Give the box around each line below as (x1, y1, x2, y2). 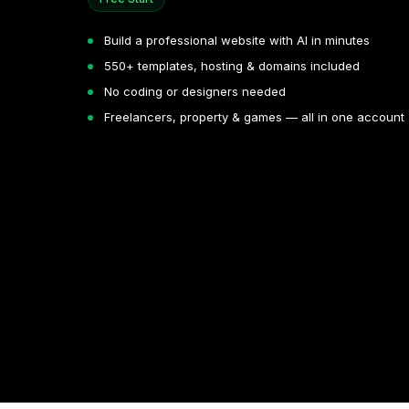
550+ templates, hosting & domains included (104, 58, 360, 73)
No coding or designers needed (104, 83, 286, 99)
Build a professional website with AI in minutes (104, 32, 370, 47)
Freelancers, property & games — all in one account (104, 109, 404, 124)
